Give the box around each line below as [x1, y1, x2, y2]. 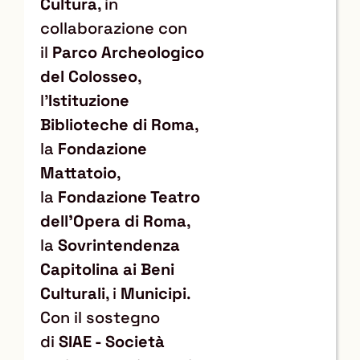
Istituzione [48, 89, 129, 111]
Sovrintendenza [58, 234, 180, 256]
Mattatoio [40, 162, 117, 183]
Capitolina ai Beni [40, 258, 174, 280]
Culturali [40, 282, 105, 304]
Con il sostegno [40, 306, 160, 328]
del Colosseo [40, 65, 137, 87]
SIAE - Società [59, 330, 165, 352]
